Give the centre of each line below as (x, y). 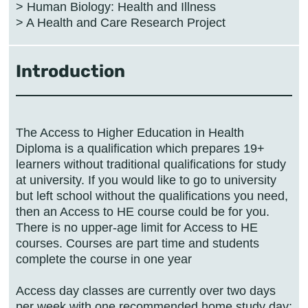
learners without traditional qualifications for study (151, 164)
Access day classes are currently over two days (146, 290)
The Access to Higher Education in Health (130, 132)
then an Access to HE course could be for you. (143, 211)
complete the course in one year (104, 259)
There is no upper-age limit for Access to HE (137, 227)
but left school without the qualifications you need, (152, 196)
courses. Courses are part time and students (137, 243)
